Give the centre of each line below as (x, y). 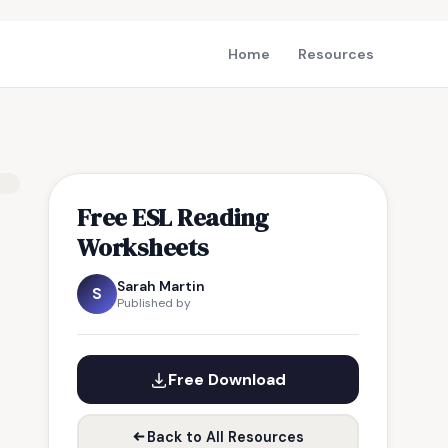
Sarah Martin (161, 286)
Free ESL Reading (173, 217)
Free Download (227, 379)
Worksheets (142, 247)
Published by (154, 303)
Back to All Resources (225, 436)
